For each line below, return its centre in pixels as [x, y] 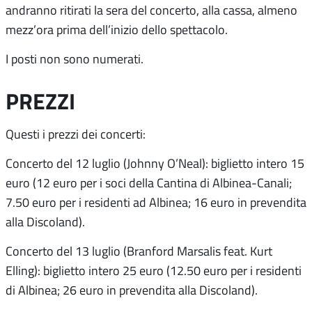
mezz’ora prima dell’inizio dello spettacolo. [117, 30]
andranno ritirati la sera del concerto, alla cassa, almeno [151, 10]
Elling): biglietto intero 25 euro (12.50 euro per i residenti [154, 271]
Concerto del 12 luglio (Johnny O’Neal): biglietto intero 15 [155, 163]
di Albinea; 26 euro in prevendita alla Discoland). [132, 290]
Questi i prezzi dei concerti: [76, 134]
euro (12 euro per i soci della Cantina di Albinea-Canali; [149, 183]
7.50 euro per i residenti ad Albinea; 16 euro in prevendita [156, 202]
